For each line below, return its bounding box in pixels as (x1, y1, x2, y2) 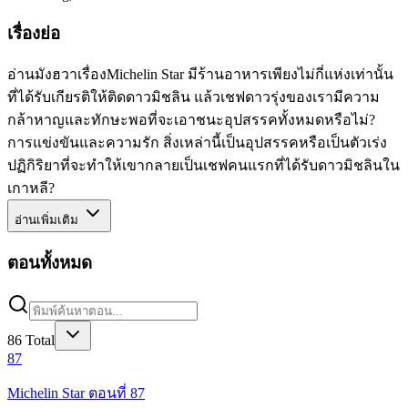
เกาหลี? (7, 180, 55, 197)
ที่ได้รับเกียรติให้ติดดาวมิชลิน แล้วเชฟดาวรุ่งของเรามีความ (7, 89, 380, 106)
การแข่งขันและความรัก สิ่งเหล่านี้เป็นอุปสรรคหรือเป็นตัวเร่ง (7, 135, 387, 151)
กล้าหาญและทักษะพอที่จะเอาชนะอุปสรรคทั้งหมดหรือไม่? (7, 112, 375, 128)
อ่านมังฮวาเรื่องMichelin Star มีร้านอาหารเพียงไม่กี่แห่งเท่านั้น (7, 66, 393, 83)
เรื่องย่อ (7, 23, 60, 43)
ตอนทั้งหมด (7, 253, 92, 273)
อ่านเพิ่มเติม (15, 213, 82, 228)
